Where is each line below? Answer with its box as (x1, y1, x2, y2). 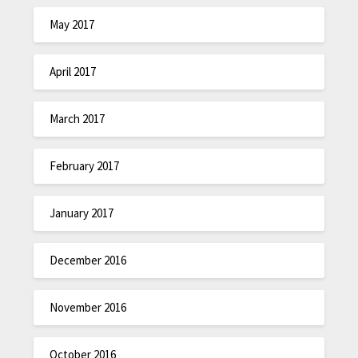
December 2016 (50, 252, 127, 268)
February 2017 (50, 157, 120, 173)
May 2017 (50, 16, 95, 32)
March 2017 (50, 110, 105, 126)
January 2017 (50, 205, 114, 221)
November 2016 (50, 299, 127, 315)
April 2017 (50, 63, 97, 79)
